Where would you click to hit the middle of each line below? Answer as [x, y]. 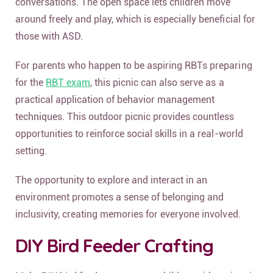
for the [31, 83]
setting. [31, 151]
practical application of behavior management [115, 100]
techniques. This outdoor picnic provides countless [125, 117]
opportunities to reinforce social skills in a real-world [129, 134]
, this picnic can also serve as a [157, 83]
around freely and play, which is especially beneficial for [135, 19]
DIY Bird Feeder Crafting [114, 246]
